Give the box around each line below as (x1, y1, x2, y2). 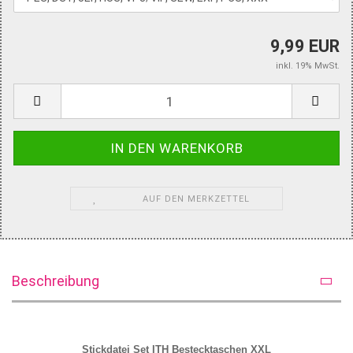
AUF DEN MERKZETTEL (142, 194, 250, 204)
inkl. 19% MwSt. (276, 61, 340, 71)
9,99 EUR (270, 36, 340, 56)
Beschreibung (12, 273, 99, 289)
